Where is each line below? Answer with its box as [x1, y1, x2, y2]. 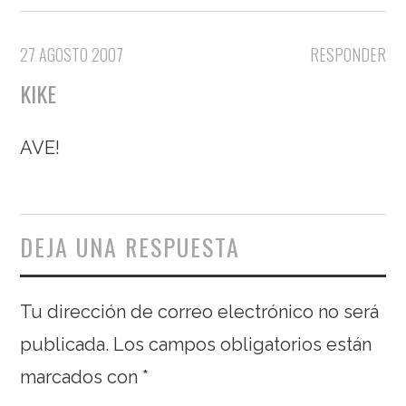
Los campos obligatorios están [113, 333, 372, 355]
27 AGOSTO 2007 [20, 43, 124, 66]
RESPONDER [309, 43, 386, 66]
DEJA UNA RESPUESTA [20, 229, 241, 265]
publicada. [20, 333, 110, 355]
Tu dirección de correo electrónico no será [20, 301, 380, 323]
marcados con [20, 366, 143, 388]
